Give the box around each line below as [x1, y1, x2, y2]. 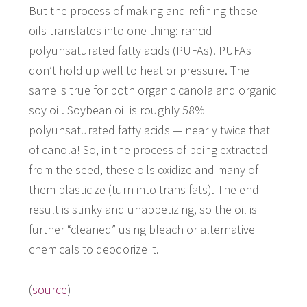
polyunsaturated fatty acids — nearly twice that [29, 122, 271, 138]
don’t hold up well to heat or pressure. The [29, 62, 250, 79]
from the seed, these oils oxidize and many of [29, 162, 259, 178]
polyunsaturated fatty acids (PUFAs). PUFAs [29, 42, 252, 59]
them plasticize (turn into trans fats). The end [29, 182, 260, 198]
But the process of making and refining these [29, 3, 258, 19]
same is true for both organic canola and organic [29, 82, 277, 99]
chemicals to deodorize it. [29, 241, 160, 258]
